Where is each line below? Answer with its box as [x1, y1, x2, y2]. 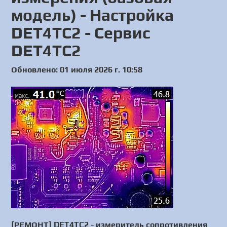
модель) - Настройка [11, 6, 174, 24]
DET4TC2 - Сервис [11, 23, 150, 42]
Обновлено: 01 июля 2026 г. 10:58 [11, 65, 143, 74]
